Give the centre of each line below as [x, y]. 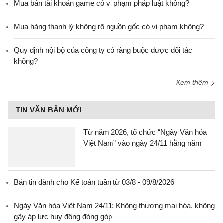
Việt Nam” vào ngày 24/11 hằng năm [142, 143]
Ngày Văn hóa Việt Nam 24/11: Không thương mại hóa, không [114, 206]
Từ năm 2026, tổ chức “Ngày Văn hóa [145, 132]
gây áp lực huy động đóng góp [63, 217]
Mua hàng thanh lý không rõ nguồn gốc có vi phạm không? [109, 27]
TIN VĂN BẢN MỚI [49, 110]
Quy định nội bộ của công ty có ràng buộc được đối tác [103, 50]
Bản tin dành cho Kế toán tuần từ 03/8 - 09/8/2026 [94, 182]
